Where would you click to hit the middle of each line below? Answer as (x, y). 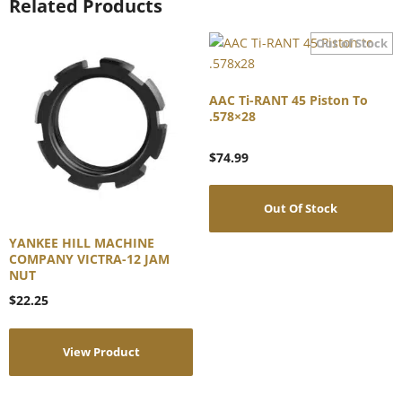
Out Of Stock (301, 209)
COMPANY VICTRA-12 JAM (89, 259)
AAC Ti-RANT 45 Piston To (288, 100)
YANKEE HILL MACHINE (82, 243)
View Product (101, 352)
